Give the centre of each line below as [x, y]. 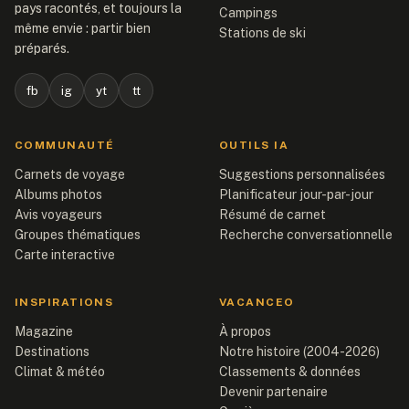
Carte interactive [65, 254]
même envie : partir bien [83, 28]
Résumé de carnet [273, 214]
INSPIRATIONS [64, 302]
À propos [245, 331]
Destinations [52, 351]
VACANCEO [257, 302]
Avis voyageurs [58, 214]
